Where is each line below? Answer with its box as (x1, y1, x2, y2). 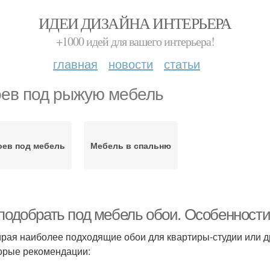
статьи (164, 55, 200, 72)
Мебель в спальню (90, 139, 171, 151)
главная (53, 55, 98, 72)
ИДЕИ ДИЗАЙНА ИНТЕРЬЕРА (39, 13, 231, 33)
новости (108, 55, 153, 72)
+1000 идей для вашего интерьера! (55, 33, 215, 49)
